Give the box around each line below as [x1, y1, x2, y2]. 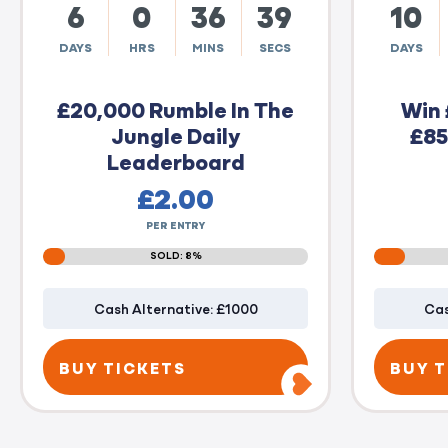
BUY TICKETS [59, 355, 186, 378]
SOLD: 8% [149, 247, 202, 262]
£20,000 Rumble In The [57, 92, 294, 124]
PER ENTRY [146, 217, 205, 232]
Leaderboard [106, 144, 245, 176]
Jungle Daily [111, 118, 240, 150]
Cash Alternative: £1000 [93, 297, 258, 318]
